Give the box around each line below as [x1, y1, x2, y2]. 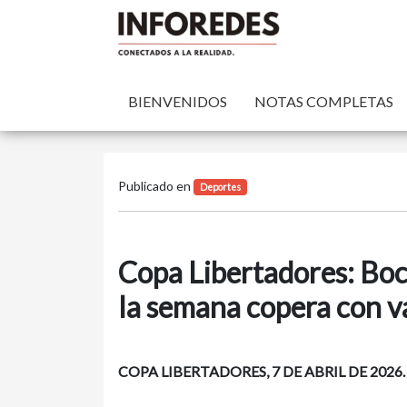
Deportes [199, 182, 241, 193]
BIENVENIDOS [128, 93, 227, 110]
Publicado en [118, 178, 194, 194]
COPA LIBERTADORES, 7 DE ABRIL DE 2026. [118, 362, 405, 380]
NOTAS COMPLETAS [254, 93, 393, 110]
